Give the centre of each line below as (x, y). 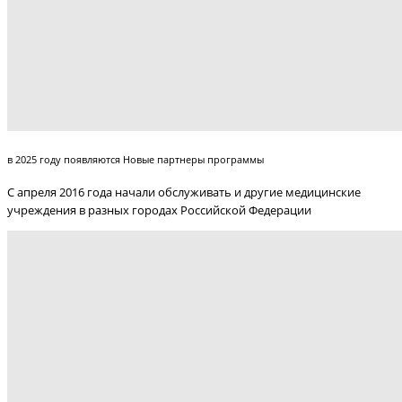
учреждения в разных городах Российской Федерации (159, 210)
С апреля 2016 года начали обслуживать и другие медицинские (184, 192)
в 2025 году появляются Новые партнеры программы (135, 159)
